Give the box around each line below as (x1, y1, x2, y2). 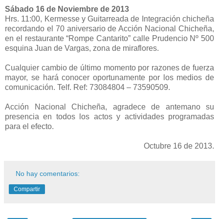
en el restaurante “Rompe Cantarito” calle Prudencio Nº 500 (5, 34, 214, 43)
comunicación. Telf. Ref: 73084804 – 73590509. (5, 83, 170, 91)
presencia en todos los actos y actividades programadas (5, 112, 214, 121)
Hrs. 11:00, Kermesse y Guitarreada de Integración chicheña (5, 14, 214, 23)
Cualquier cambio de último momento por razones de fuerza (5, 63, 214, 72)
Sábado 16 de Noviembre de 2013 (5, 4, 129, 13)
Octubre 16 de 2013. (144, 141, 214, 150)
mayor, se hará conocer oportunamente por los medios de (5, 73, 214, 82)
